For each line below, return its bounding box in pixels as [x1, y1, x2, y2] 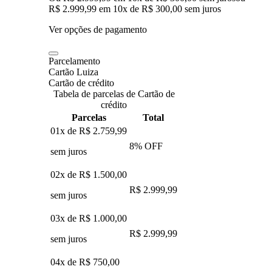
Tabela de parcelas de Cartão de [53, 88, 175, 99]
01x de [50, 125, 79, 136]
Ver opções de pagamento [49, 24, 147, 35]
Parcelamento [49, 55, 100, 66]
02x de [50, 169, 79, 180]
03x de [50, 212, 79, 223]
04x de [50, 256, 79, 267]
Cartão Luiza [49, 66, 98, 77]
